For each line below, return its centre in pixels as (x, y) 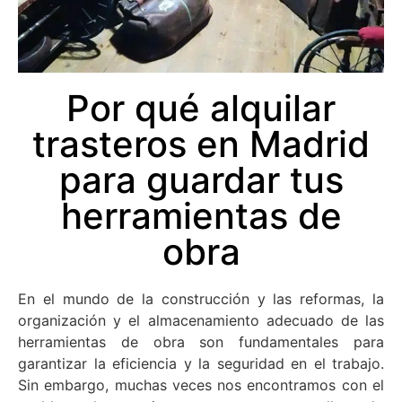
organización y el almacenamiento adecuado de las (201, 320)
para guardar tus (201, 179)
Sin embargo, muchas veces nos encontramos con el (201, 385)
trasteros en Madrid (201, 144)
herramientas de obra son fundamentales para (201, 341)
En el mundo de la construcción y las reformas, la (201, 298)
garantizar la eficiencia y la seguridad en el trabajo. (201, 363)
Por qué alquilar (201, 108)
